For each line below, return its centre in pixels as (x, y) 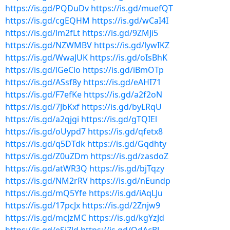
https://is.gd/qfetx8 (125, 131)
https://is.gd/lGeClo (43, 70)
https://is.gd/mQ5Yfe (46, 193)
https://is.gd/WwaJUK (46, 57)
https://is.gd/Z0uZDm (47, 156)
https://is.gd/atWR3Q (46, 168)
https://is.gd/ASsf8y (43, 82)
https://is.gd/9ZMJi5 (120, 33)
